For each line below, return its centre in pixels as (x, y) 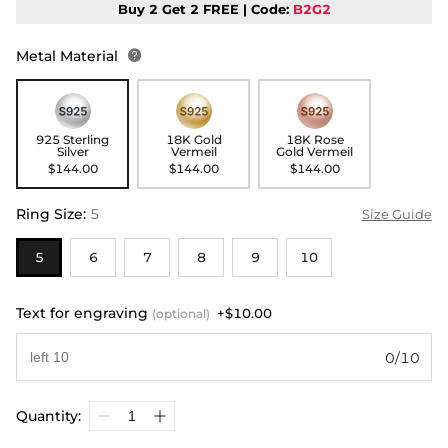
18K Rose (314, 140)
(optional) (181, 314)
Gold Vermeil (315, 152)
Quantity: (48, 416)
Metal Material (69, 56)
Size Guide (397, 214)
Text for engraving (84, 313)
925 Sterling (73, 140)
